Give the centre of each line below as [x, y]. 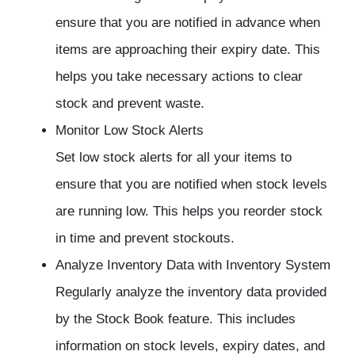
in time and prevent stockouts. [145, 239]
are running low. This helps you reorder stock [189, 212]
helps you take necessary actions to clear [179, 77]
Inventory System [278, 265]
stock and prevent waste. [130, 104]
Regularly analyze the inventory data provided [191, 292]
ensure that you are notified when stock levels [191, 185]
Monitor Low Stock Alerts [130, 131]
